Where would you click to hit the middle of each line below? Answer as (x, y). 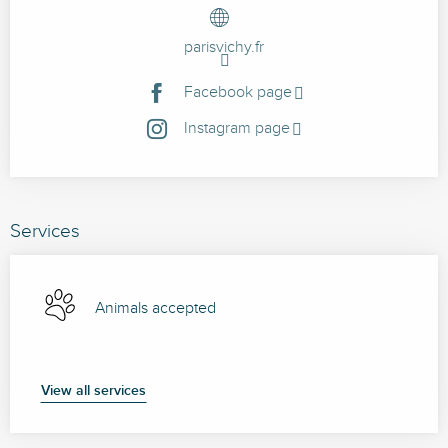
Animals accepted (155, 309)
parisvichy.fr (224, 48)
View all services (93, 391)
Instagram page (236, 129)
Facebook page (237, 93)
